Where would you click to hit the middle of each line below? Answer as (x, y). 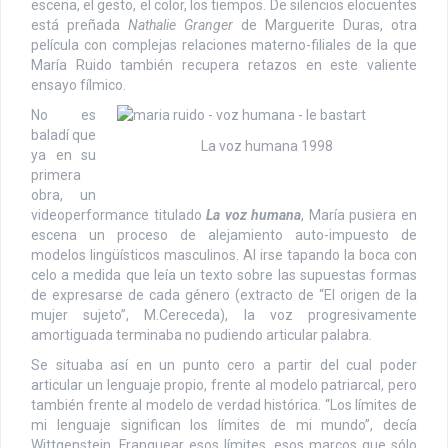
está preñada (79, 24)
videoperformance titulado (119, 214)
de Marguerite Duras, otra (325, 24)
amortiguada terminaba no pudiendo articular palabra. (201, 334)
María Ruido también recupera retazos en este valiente (224, 64)
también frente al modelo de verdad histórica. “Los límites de (224, 404)
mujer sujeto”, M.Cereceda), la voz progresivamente (224, 314)
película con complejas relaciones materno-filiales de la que (224, 44)
